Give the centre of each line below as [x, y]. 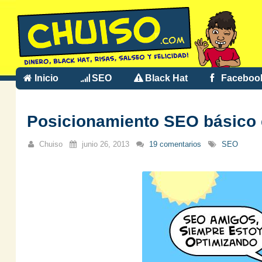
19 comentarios [175, 144]
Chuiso [51, 144]
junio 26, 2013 [104, 144]
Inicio [46, 78]
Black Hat [166, 78]
